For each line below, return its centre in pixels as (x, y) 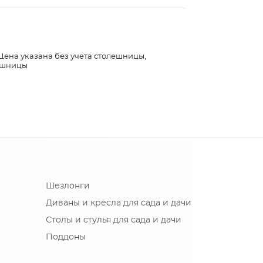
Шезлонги (68, 186)
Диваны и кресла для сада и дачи (119, 203)
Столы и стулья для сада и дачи (114, 220)
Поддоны (66, 237)
